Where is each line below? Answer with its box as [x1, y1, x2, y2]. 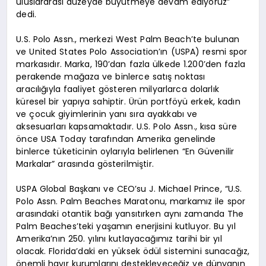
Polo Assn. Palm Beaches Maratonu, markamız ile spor [16, 195, 246, 208]
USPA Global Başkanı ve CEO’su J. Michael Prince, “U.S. [16, 183, 242, 195]
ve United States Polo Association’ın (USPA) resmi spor [16, 46, 248, 58]
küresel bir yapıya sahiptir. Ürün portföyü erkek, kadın [16, 96, 240, 108]
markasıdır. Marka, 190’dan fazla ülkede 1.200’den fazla [16, 58, 245, 71]
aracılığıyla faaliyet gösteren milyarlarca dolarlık [16, 83, 219, 96]
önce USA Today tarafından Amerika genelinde [16, 133, 216, 145]
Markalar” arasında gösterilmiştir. [16, 158, 154, 170]
